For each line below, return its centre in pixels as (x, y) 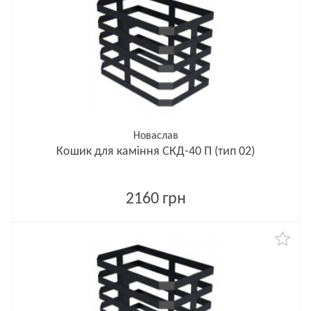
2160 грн (155, 199)
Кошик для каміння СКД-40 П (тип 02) (155, 152)
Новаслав (155, 136)
